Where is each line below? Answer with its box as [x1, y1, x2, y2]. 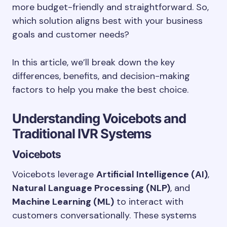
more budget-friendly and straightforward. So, [12, 1, 209, 13]
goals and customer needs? [12, 28, 129, 41]
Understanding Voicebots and [12, 110, 186, 126]
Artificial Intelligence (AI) [96, 168, 208, 180]
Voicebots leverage [12, 168, 96, 180]
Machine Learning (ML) [12, 196, 114, 208]
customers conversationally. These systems [12, 209, 197, 221]
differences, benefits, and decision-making [12, 70, 190, 82]
